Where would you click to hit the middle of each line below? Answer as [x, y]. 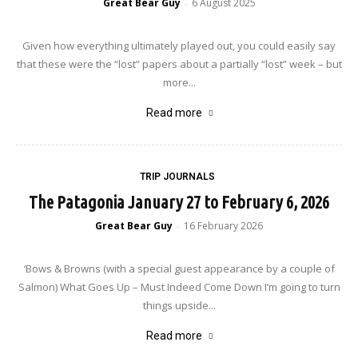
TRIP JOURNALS [177, 177]
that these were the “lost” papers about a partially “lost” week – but [179, 64]
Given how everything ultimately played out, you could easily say [179, 46]
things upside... [179, 305]
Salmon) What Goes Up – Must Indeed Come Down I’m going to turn [179, 287]
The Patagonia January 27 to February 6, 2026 [179, 202]
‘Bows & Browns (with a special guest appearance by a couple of [179, 268]
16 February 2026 [223, 226]
